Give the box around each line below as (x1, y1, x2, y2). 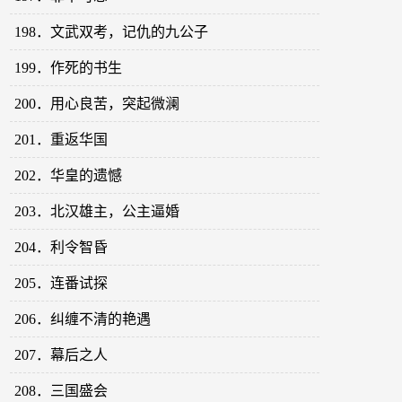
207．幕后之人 (14, 347, 109, 363)
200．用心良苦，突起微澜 (14, 96, 180, 112)
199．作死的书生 (14, 60, 123, 76)
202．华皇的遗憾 (14, 168, 123, 184)
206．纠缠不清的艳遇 (14, 311, 152, 328)
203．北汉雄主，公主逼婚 (14, 204, 180, 220)
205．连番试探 (14, 275, 109, 292)
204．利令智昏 (14, 240, 109, 256)
